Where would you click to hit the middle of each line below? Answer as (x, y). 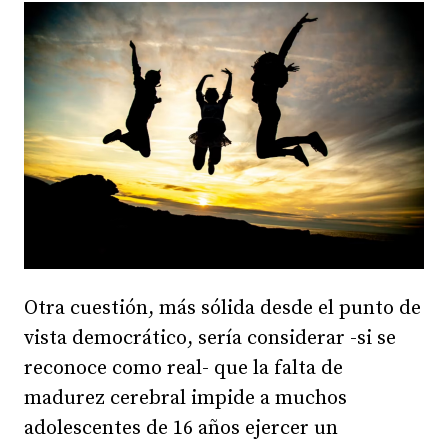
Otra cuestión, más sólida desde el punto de (222, 308)
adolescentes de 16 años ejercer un (181, 428)
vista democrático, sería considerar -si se (210, 338)
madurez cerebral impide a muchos (185, 398)
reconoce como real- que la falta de (183, 368)
